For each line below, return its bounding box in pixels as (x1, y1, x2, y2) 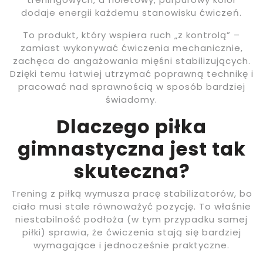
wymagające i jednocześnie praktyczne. (33, 238, 230, 251)
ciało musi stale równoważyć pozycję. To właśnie (12, 200, 251, 213)
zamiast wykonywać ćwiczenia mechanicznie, (20, 41, 243, 54)
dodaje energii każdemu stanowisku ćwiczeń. (21, 6, 242, 19)
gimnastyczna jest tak (17, 135, 246, 162)
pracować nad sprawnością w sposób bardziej (18, 80, 245, 93)
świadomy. (106, 93, 157, 106)
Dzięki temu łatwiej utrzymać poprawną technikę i (9, 67, 254, 80)
